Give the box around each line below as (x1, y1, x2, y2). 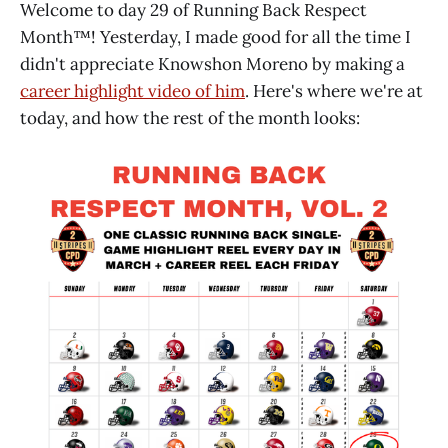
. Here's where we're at (245, 79, 423, 102)
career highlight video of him (20, 79, 245, 102)
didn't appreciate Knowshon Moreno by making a (20, 52, 405, 75)
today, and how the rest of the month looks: (20, 106, 360, 129)
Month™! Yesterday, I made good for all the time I (20, 25, 411, 48)
